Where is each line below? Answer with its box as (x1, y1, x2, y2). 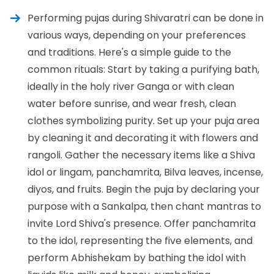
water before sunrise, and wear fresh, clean (28, 96, 236, 111)
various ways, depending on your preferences (28, 28, 246, 42)
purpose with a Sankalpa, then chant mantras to (28, 199, 261, 213)
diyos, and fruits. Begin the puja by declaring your (28, 182, 260, 196)
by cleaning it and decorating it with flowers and (28, 130, 258, 145)
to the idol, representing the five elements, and (28, 233, 253, 248)
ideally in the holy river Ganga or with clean (28, 79, 234, 94)
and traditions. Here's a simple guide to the (28, 45, 231, 59)
